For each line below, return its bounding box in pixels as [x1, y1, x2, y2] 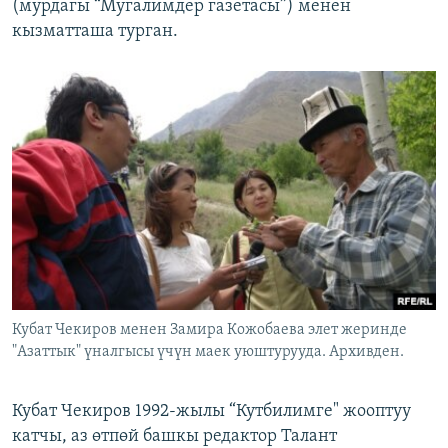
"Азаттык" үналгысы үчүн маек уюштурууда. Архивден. [12, 344, 404, 361]
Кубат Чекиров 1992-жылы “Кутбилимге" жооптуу [12, 402, 411, 422]
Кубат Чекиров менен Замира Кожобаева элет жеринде [12, 322, 407, 339]
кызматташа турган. [12, 22, 178, 42]
